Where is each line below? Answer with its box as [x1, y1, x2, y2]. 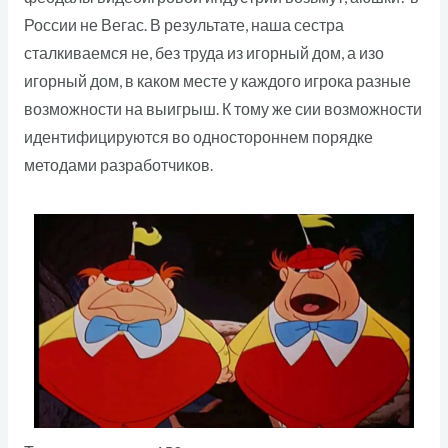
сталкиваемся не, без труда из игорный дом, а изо [23, 44, 384, 62]
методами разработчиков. [23, 156, 213, 174]
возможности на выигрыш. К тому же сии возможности [23, 100, 422, 118]
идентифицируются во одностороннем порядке [23, 128, 373, 146]
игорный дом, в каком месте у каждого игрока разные [23, 72, 411, 90]
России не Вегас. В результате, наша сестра [23, 16, 344, 34]
